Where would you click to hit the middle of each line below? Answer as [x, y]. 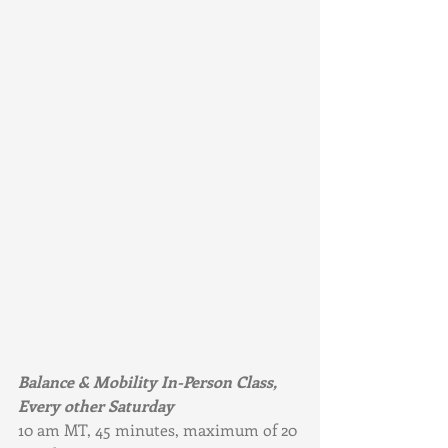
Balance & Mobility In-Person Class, [149, 381]
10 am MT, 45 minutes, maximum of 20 [159, 429]
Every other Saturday [96, 405]
